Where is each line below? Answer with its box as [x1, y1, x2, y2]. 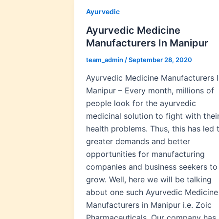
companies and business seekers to [86, 162, 218, 172]
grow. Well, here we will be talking [86, 175, 212, 185]
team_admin [86, 55, 125, 64]
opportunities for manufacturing [86, 149, 205, 159]
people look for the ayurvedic [86, 98, 196, 109]
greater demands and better [86, 136, 190, 147]
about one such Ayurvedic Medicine [86, 187, 218, 197]
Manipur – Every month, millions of [86, 86, 214, 96]
